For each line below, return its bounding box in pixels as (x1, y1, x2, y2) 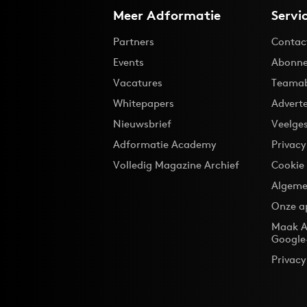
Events (113, 56, 144, 69)
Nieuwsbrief (113, 117, 171, 130)
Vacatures (113, 76, 162, 89)
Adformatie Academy (113, 138, 217, 151)
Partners (113, 35, 154, 48)
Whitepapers (113, 97, 174, 110)
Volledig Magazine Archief (113, 158, 239, 171)
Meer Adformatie (113, 7, 221, 23)
